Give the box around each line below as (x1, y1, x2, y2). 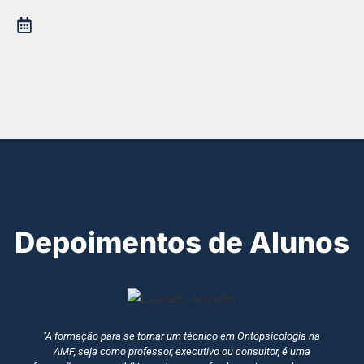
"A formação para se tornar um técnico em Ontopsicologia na (43, 330, 321, 343)
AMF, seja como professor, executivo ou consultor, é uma (53, 345, 310, 358)
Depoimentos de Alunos (15, 225, 349, 260)
